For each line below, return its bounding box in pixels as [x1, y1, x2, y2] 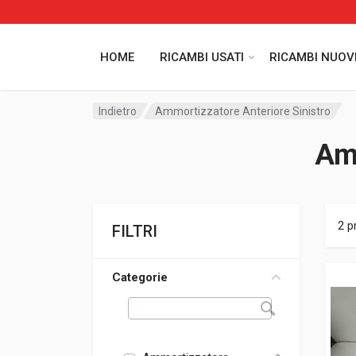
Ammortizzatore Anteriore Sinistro [155, 104, 331, 118]
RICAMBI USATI [160, 49, 244, 64]
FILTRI [112, 222, 157, 241]
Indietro [99, 104, 137, 118]
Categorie [112, 270, 168, 284]
